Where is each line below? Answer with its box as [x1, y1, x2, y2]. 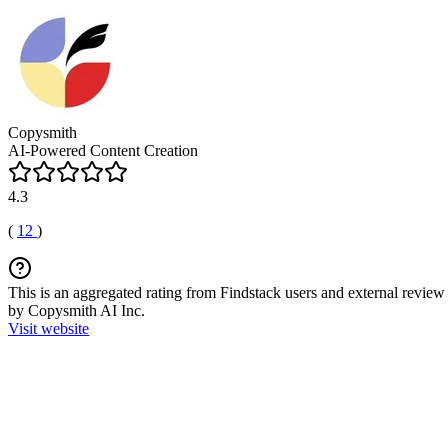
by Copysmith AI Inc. [8, 302, 145, 319]
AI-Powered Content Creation [8, 142, 198, 159]
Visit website [8, 320, 89, 337]
